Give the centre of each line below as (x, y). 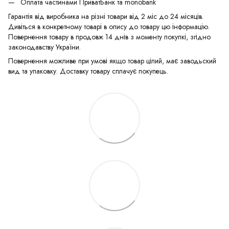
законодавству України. (44, 47)
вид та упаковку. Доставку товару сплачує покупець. (88, 71)
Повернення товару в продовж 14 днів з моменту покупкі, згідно (109, 37)
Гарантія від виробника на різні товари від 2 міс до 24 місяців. (106, 17)
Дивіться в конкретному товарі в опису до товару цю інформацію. (109, 27)
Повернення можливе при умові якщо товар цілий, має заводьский (112, 61)
